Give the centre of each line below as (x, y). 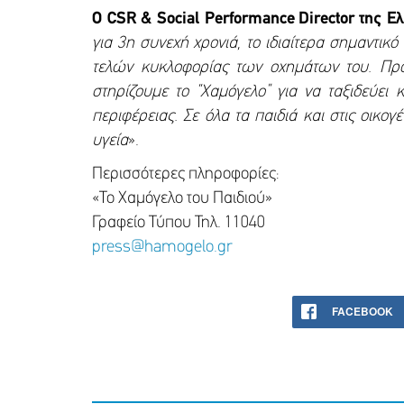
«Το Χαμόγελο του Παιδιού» (182, 198)
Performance (249, 19)
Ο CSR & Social (148, 19)
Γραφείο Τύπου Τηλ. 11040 (179, 223)
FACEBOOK (363, 311)
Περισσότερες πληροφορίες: (186, 174)
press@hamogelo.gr (162, 247)
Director (327, 19)
